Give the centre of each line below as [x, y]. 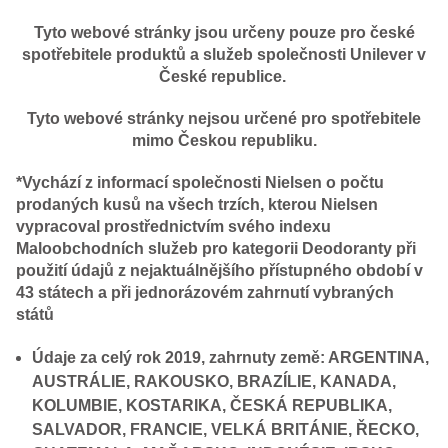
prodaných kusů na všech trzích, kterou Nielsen [197, 205]
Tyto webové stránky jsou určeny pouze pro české [224, 33]
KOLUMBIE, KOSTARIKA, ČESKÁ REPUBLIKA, [212, 406]
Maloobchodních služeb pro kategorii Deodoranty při [216, 249]
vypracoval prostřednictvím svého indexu [173, 227]
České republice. [224, 77]
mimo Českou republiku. [224, 141]
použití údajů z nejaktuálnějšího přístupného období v [219, 271]
